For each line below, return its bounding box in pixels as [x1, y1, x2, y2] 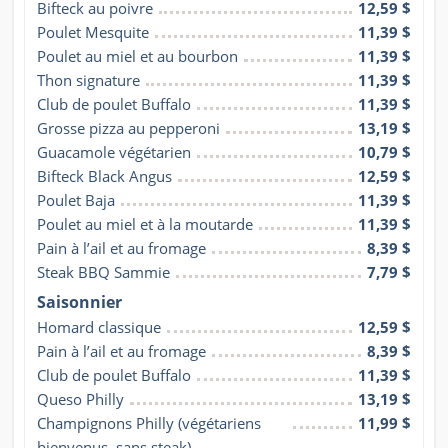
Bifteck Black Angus [37, 165, 172, 186]
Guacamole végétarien [37, 141, 191, 162]
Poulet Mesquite [37, 21, 149, 42]
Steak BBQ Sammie [37, 261, 170, 282]
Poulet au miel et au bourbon [37, 45, 238, 66]
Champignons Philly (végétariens [37, 412, 261, 433]
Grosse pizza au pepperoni [37, 117, 220, 138]
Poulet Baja [37, 189, 115, 210]
